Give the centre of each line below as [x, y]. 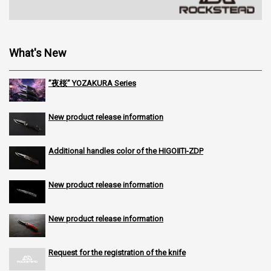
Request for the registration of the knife [117, 252]
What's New [38, 53]
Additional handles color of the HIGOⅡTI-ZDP [126, 151]
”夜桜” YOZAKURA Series [92, 83]
